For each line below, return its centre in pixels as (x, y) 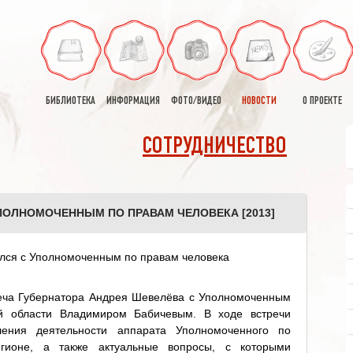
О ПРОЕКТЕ (322, 101)
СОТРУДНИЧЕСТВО (215, 147)
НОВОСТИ (259, 101)
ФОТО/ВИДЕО (196, 101)
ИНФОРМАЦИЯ (133, 101)
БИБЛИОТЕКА (70, 101)
